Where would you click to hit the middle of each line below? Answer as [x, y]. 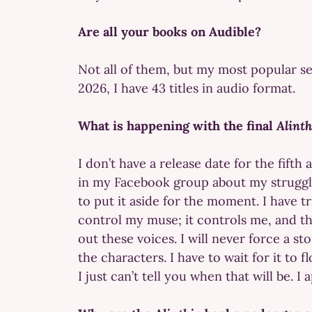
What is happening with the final [177, 125]
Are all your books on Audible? [170, 31]
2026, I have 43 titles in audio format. [187, 88]
